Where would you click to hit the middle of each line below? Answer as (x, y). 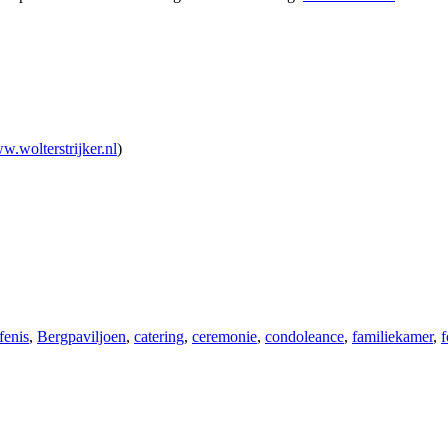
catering (159, 337)
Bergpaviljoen (81, 337)
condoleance (304, 337)
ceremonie (224, 337)
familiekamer (392, 337)
